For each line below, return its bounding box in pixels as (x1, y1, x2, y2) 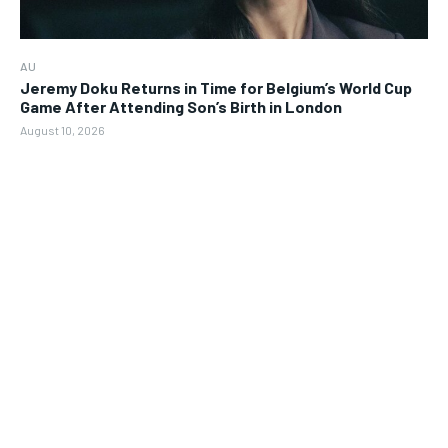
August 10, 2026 (20, 122, 105, 137)
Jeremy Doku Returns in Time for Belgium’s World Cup (20, 77, 412, 97)
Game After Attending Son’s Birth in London (20, 96, 342, 116)
